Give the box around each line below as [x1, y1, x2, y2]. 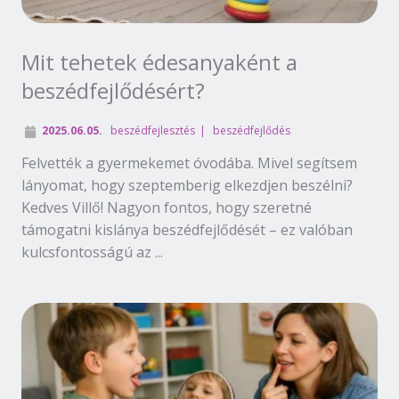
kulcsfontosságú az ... [21, 241, 163, 262]
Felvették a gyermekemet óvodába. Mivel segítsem [21, 152, 357, 173]
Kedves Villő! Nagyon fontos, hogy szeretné [21, 197, 312, 217]
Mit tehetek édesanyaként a [21, 46, 297, 77]
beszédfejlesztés [110, 122, 195, 138]
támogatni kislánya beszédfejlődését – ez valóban [21, 219, 353, 240]
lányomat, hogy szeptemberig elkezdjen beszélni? [21, 175, 353, 195]
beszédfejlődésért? [21, 75, 205, 105]
